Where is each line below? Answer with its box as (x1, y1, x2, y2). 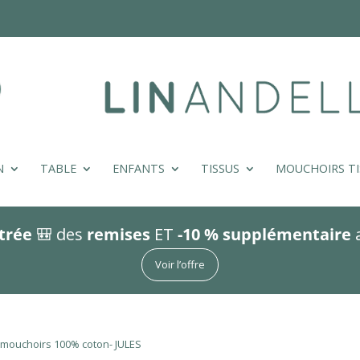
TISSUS (200, 161, 239, 176)
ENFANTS (112, 161, 165, 176)
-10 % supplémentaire (177, 223, 351, 245)
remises (86, 223, 150, 245)
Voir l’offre (155, 257, 205, 272)
